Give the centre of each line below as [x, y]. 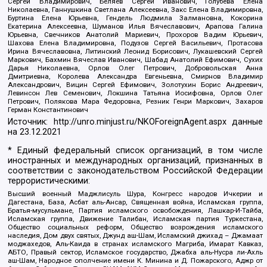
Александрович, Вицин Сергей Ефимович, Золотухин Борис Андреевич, [135, 85]
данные [244, 122]
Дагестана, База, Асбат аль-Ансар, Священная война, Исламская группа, [135, 202]
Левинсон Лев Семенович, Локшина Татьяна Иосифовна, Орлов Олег [135, 93]
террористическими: [49, 181]
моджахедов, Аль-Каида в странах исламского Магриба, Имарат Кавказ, [135, 243]
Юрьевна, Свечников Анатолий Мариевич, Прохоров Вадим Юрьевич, [135, 35]
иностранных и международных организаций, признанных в [135, 161]
